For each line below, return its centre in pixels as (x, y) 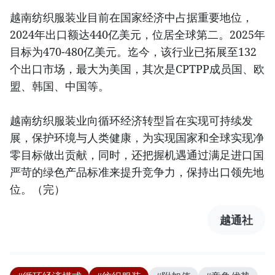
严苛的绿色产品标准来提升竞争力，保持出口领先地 (137, 172)
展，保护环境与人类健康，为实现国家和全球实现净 (137, 138)
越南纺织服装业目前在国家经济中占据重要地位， (131, 17)
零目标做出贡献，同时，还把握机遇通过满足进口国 (137, 155)
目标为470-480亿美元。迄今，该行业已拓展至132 (133, 52)
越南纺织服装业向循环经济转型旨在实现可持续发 (131, 121)
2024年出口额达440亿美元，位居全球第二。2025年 (137, 35)
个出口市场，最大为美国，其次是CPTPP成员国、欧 (137, 69)
